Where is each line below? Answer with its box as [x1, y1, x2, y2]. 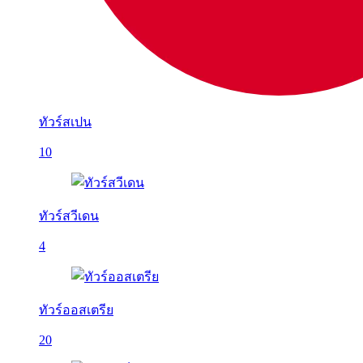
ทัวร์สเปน [39, 115, 92, 129]
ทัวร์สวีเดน [39, 209, 99, 223]
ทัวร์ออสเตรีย [39, 303, 113, 317]
